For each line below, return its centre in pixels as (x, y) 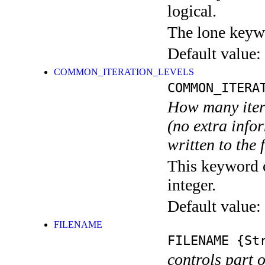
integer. (192, 185)
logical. (192, 11)
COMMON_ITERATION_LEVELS (124, 72)
